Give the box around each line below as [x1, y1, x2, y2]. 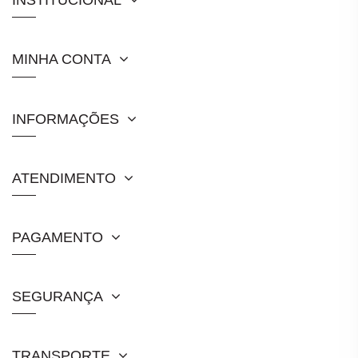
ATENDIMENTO [12, 169, 116, 186]
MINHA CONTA [12, 51, 111, 68]
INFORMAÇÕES [12, 110, 119, 127]
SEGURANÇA [12, 288, 103, 305]
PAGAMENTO [12, 229, 103, 245]
